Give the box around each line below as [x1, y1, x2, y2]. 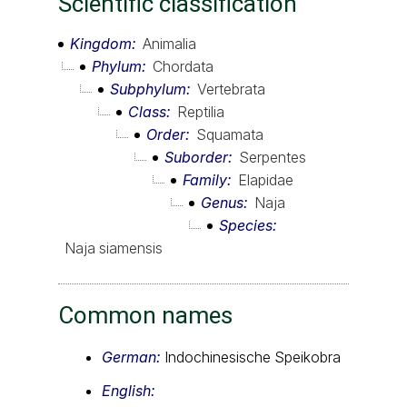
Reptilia [177, 102, 224, 121]
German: [102, 347, 161, 366]
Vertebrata [197, 79, 265, 98]
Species [219, 215, 273, 234]
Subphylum [110, 79, 186, 98]
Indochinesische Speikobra [164, 347, 341, 366]
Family [183, 170, 227, 189]
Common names [58, 301, 233, 329]
